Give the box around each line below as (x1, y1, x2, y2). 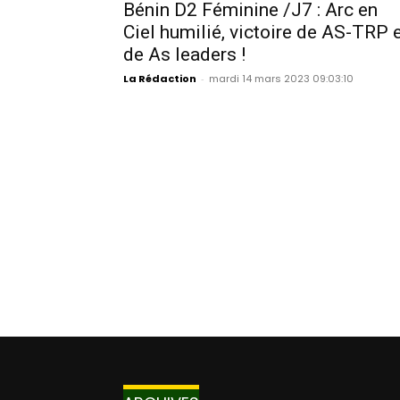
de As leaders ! (123, 44, 246, 66)
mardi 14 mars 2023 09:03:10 (209, 71, 354, 87)
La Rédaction (123, 71, 196, 87)
